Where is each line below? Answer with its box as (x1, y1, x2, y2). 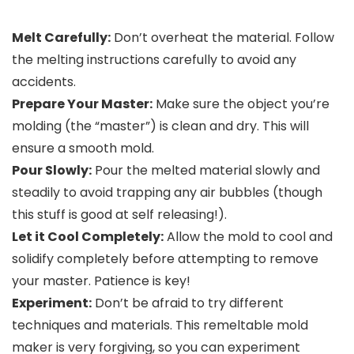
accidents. (12, 72, 76, 91)
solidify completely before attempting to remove (12, 249, 318, 268)
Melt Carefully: (12, 28, 111, 47)
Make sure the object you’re (153, 94, 330, 113)
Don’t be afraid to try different (92, 293, 284, 312)
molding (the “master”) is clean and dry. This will (12, 116, 309, 135)
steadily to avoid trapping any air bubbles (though (12, 183, 322, 201)
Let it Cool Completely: (12, 227, 164, 246)
